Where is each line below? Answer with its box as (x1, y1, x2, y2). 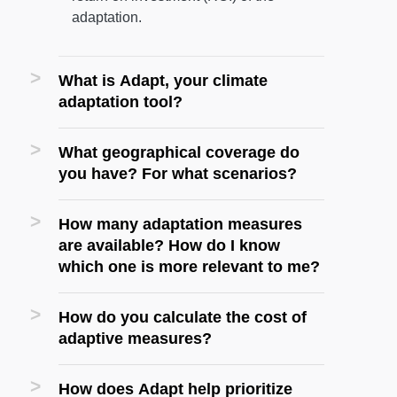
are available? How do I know (58, 236, 280, 255)
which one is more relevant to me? (58, 257, 320, 276)
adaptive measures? (58, 329, 212, 348)
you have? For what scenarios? (58, 164, 297, 183)
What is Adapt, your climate (58, 71, 268, 90)
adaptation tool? (58, 92, 183, 112)
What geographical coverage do (58, 143, 300, 162)
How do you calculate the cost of (58, 307, 307, 327)
